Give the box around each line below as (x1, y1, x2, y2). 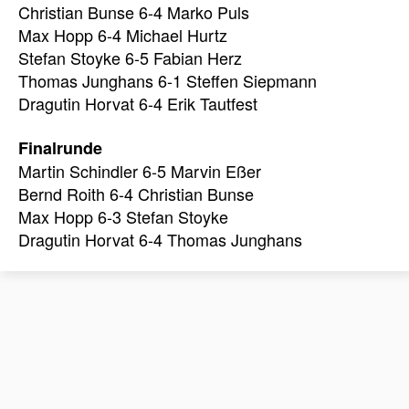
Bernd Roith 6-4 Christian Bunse (18, 181, 254, 205)
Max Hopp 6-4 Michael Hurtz (18, 23, 227, 47)
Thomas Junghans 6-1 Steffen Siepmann (18, 68, 317, 93)
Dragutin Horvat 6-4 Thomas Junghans (18, 226, 302, 251)
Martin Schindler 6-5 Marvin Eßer (18, 158, 261, 183)
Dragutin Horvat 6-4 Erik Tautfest (18, 91, 257, 116)
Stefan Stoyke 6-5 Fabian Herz (18, 46, 242, 70)
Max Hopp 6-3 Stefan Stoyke (18, 204, 228, 228)
